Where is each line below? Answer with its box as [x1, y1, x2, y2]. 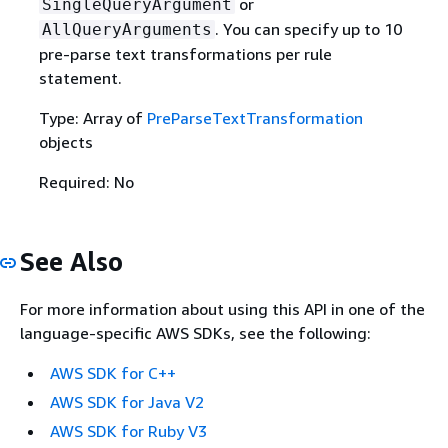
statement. [38, 68, 122, 89]
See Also [20, 246, 123, 278]
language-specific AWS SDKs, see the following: [20, 322, 371, 343]
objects [38, 132, 93, 153]
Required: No [38, 172, 134, 193]
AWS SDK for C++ [50, 362, 176, 383]
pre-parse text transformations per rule [38, 44, 332, 65]
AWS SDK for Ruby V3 [50, 420, 207, 441]
